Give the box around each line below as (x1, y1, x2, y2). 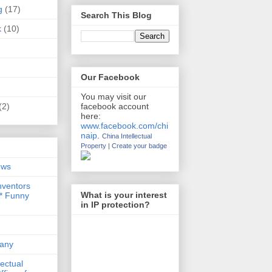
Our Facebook (81, 72, 140, 83)
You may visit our (81, 92, 146, 102)
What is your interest (81, 189, 167, 200)
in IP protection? (81, 199, 150, 209)
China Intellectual (102, 132, 152, 140)
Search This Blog (81, 10, 152, 21)
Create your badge (112, 142, 167, 150)
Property (81, 142, 106, 150)
